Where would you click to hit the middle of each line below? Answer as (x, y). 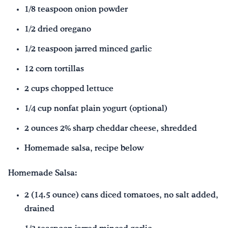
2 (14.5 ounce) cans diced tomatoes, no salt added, (121, 195)
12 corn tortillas (54, 69)
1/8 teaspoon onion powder (76, 10)
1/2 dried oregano (58, 30)
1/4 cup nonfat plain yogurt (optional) (96, 109)
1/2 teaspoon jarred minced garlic (88, 49)
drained (39, 209)
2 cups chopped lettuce (69, 89)
